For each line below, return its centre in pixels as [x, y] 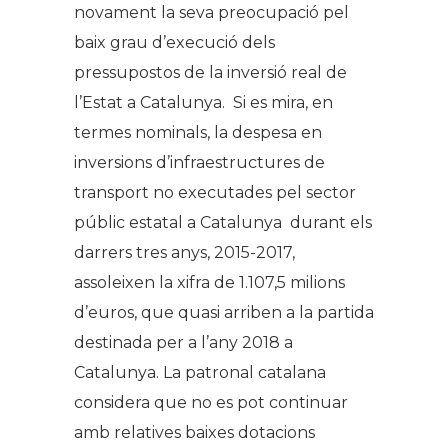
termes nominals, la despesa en [198, 132]
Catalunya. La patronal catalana [200, 372]
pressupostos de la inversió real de [210, 72]
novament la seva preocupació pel [211, 12]
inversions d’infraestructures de [199, 162]
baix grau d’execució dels [174, 42]
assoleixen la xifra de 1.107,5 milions [209, 282]
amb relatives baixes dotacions [194, 432]
